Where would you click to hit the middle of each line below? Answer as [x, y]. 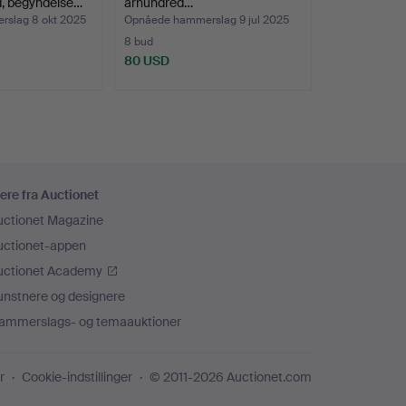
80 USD [147, 60]
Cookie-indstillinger [77, 377]
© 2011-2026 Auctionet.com [231, 377]
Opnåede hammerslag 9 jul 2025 [207, 19]
